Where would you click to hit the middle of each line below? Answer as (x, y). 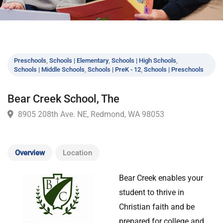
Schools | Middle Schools (54, 95)
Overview (30, 153)
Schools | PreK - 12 (124, 95)
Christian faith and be (157, 207)
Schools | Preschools (189, 95)
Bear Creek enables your (161, 178)
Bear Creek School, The (69, 127)
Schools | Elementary (86, 85)
